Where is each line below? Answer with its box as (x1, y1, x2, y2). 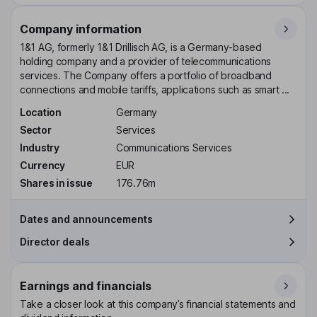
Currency (20, 158, 65, 171)
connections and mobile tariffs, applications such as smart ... (20, 83, 290, 96)
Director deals (20, 235, 90, 248)
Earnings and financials (20, 278, 151, 293)
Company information (20, 22, 142, 37)
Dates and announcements (20, 212, 153, 225)
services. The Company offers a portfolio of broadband (20, 69, 272, 82)
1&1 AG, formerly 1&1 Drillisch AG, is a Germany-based (20, 41, 262, 54)
